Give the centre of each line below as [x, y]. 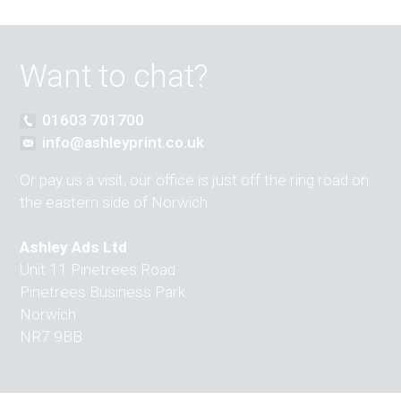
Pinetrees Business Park [103, 292]
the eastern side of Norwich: [116, 203]
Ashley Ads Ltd [74, 247]
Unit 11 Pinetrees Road [98, 270]
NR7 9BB [51, 337]
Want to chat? [114, 77]
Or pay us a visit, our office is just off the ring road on [195, 180]
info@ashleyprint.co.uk [123, 142]
